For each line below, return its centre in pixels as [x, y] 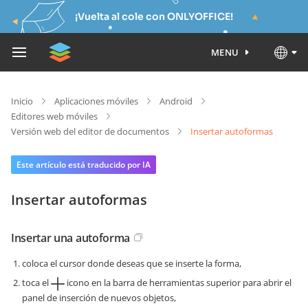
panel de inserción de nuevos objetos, [99, 297]
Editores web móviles [54, 116]
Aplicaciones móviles [96, 101]
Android [176, 101]
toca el [36, 283]
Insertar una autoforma [70, 238]
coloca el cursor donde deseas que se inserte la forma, [132, 263]
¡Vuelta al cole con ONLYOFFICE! [154, 16]
